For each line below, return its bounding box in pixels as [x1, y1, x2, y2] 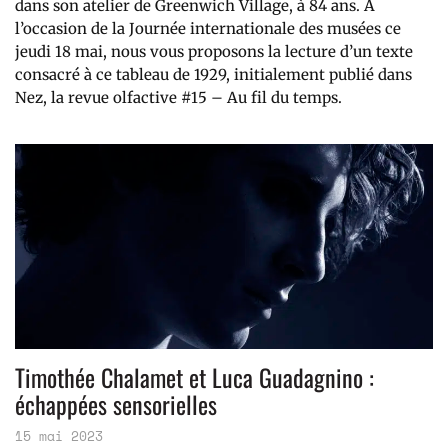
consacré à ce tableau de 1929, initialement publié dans [15, 65, 412, 85]
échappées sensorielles [15, 386, 217, 423]
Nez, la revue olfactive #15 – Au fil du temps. [15, 88, 342, 108]
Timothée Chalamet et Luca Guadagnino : [15, 359, 374, 396]
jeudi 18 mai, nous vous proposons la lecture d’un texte [15, 42, 413, 62]
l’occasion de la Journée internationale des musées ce [15, 19, 401, 39]
